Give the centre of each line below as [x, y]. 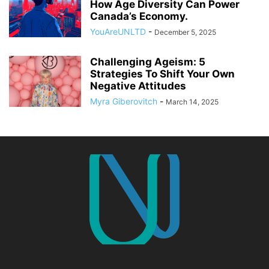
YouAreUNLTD [118, 32]
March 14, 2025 [192, 102]
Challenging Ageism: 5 [148, 62]
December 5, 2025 [185, 32]
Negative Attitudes [138, 86]
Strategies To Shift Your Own [162, 74]
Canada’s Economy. [139, 17]
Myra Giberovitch [124, 101]
